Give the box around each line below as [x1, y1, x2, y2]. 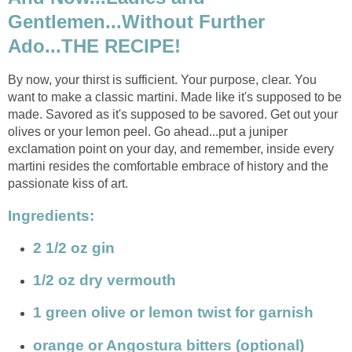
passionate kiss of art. [8, 176, 128, 190]
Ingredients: [8, 207, 94, 224]
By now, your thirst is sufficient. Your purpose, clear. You [8, 72, 317, 86]
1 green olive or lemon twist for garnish [33, 304, 313, 321]
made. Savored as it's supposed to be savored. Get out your [8, 107, 338, 121]
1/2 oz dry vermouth [33, 272, 176, 289]
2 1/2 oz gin [33, 240, 115, 257]
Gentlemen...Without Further [8, 10, 265, 32]
